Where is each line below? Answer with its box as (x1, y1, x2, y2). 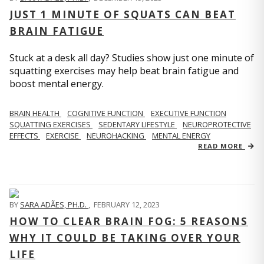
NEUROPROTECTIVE (183, 119, 251, 130)
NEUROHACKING (87, 130, 146, 141)
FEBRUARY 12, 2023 (94, 199, 160, 210)
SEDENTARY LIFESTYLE (98, 119, 177, 130)
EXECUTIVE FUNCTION (151, 108, 226, 118)
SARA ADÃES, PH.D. (20, 199, 88, 210)
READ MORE (198, 141, 245, 150)
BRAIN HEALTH (9, 108, 61, 118)
